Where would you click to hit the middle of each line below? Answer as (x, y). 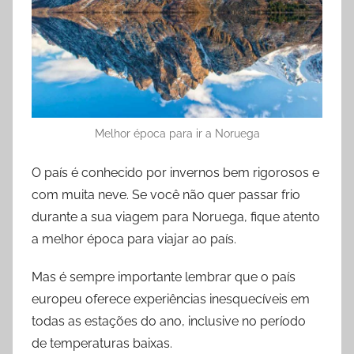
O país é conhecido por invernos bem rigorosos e (175, 172)
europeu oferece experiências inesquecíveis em (171, 299)
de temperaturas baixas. (102, 343)
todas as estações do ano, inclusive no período (169, 321)
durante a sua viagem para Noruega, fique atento (176, 217)
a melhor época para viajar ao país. (134, 239)
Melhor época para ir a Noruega (177, 133)
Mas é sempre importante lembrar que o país (164, 277)
